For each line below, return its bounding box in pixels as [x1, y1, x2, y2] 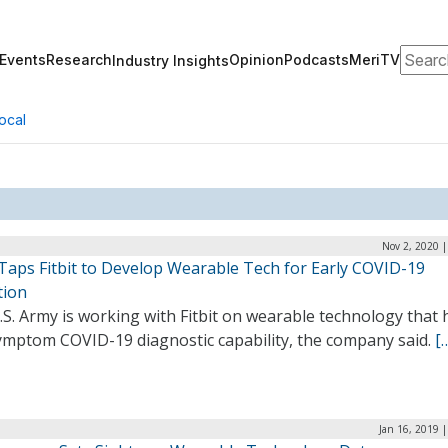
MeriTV [349, 51, 400, 68]
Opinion [229, 51, 284, 68]
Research [46, 51, 112, 68]
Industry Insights [112, 51, 229, 69]
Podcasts [284, 51, 349, 68]
